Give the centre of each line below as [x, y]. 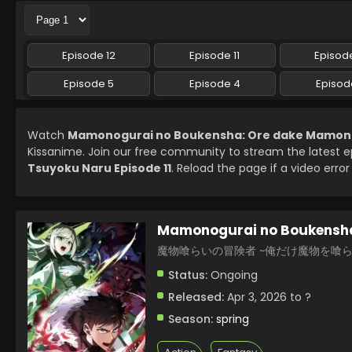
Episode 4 [214, 84]
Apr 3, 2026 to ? [268, 297]
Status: [188, 275]
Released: [196, 297]
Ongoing [233, 275]
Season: [191, 319]
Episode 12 [88, 55]
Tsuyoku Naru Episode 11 [99, 168]
